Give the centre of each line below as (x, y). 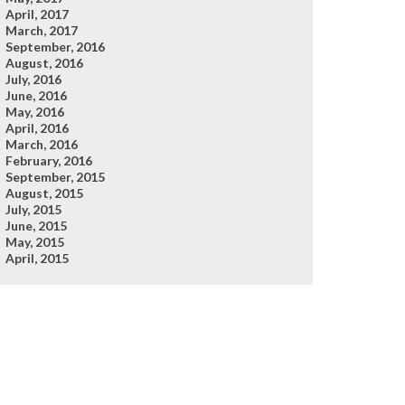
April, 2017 (37, 14)
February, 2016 (49, 160)
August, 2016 (44, 63)
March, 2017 (42, 30)
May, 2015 (35, 242)
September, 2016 (55, 47)
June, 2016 (36, 95)
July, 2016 (33, 79)
